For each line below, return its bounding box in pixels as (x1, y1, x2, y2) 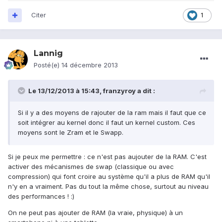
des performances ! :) (8, 192, 74, 201)
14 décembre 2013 (61, 61, 118, 69)
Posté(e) (34, 61, 61, 69)
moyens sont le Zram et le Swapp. (18, 128, 123, 137)
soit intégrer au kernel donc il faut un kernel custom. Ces (18, 118, 195, 127)
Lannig (34, 49, 63, 58)
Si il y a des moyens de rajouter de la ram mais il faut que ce (18, 109, 206, 117)
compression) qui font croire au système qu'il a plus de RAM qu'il (8, 172, 210, 181)
